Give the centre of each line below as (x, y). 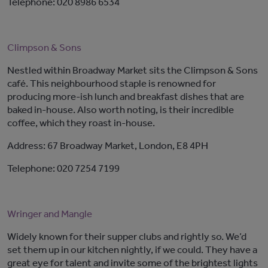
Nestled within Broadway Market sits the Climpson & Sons (133, 70)
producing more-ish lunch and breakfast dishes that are (126, 96)
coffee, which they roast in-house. (81, 123)
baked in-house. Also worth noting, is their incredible (121, 109)
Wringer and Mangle (50, 214)
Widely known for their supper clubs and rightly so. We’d (127, 236)
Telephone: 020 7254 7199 (63, 168)
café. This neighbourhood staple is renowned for (112, 83)
